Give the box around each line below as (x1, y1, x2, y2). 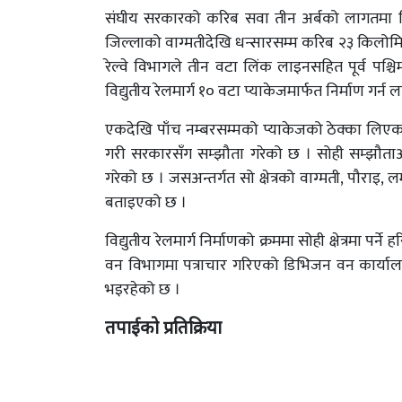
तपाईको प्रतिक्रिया (105, 317, 222, 338)
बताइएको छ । (105, 189, 187, 216)
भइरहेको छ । (105, 276, 180, 303)
